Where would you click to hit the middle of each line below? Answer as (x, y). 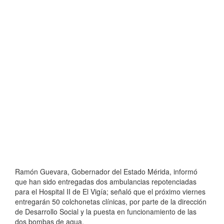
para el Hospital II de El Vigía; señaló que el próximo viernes (110, 192)
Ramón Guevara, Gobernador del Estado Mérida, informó (106, 172)
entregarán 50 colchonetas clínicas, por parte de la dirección (111, 202)
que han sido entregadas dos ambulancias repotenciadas (106, 182)
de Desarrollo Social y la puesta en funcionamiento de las (106, 212)
